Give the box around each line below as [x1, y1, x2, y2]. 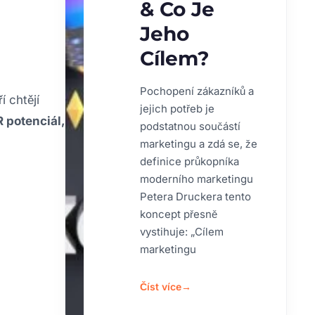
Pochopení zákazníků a [139, 84, 254, 98]
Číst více [139, 281, 181, 293]
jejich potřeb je [139, 102, 214, 116]
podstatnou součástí [139, 120, 240, 134]
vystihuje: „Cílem [139, 225, 224, 239]
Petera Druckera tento [139, 190, 251, 204]
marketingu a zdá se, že [139, 137, 257, 151]
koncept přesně [139, 207, 217, 221]
